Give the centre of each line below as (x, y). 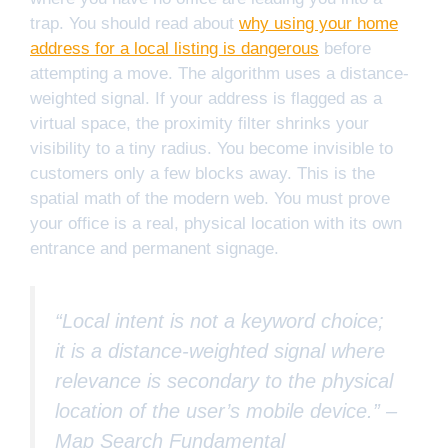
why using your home (318, 23)
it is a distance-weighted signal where (220, 351)
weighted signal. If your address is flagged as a (206, 98)
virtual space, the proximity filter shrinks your (199, 123)
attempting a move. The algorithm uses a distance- (219, 73)
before (345, 48)
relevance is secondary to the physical (224, 381)
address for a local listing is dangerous (174, 48)
